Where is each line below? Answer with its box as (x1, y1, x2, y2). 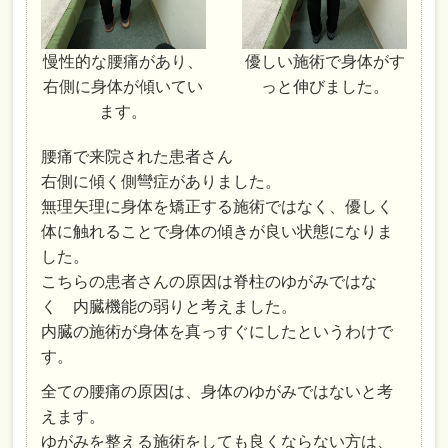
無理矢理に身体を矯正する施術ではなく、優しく (41, 197, 394, 215)
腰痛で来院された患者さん (41, 147, 234, 165)
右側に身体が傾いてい (43, 77, 204, 95)
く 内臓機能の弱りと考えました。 (41, 297, 298, 315)
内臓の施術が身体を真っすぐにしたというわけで (41, 322, 394, 340)
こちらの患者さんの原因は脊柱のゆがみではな (41, 272, 378, 290)
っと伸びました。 (260, 77, 389, 95)
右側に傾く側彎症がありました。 (41, 172, 282, 190)
